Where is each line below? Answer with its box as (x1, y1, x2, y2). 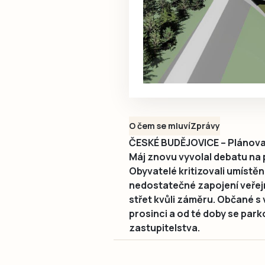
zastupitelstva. (129, 221, 200, 234)
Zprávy (190, 119, 220, 131)
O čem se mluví (129, 119, 190, 131)
